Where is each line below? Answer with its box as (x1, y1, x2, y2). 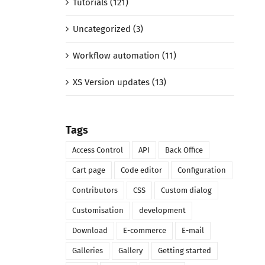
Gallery (118, 246, 143, 256)
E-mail (181, 226, 204, 235)
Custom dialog (160, 186, 212, 195)
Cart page (72, 166, 105, 175)
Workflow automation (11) (72, 50, 176, 62)
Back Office (164, 146, 203, 155)
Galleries (72, 246, 103, 256)
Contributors (72, 186, 118, 195)
